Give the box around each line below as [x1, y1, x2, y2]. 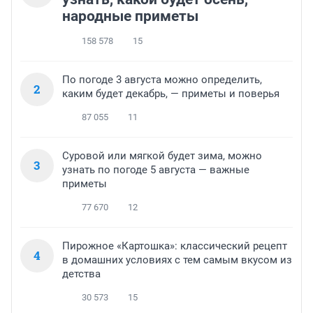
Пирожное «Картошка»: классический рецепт [62, 239, 287, 252]
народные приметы [62, 7, 198, 24]
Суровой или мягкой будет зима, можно [62, 149, 262, 162]
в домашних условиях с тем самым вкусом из [62, 253, 292, 266]
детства [62, 267, 101, 280]
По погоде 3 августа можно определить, [62, 73, 262, 86]
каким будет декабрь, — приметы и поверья [62, 87, 279, 100]
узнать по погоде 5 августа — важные [62, 163, 249, 176]
